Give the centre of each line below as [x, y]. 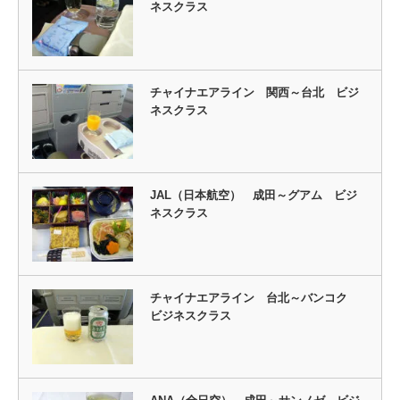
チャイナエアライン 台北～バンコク [254, 298]
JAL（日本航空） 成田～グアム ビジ [253, 195]
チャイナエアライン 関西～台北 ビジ [254, 92]
